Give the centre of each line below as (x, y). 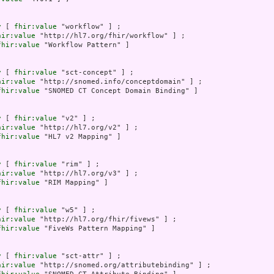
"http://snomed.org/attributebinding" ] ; (123, 265)
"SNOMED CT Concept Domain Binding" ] (119, 91)
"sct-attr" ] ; (89, 256)
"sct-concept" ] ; (95, 73)
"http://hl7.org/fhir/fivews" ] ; (106, 220)
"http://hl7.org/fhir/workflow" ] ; (110, 36)
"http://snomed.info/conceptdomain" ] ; (119, 82)
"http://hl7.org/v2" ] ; (87, 128)
